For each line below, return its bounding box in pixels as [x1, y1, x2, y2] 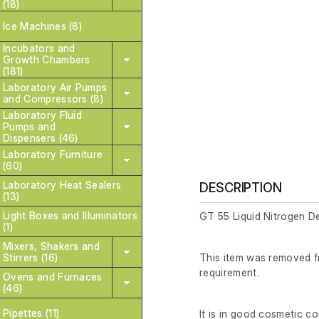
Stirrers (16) [3, 251, 58, 263]
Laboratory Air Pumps [3, 81, 108, 93]
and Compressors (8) [3, 93, 104, 105]
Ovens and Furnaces [3, 271, 103, 283]
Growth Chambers [3, 53, 90, 66]
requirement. [199, 266, 259, 279]
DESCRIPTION [199, 180, 283, 196]
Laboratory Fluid [3, 109, 83, 121]
